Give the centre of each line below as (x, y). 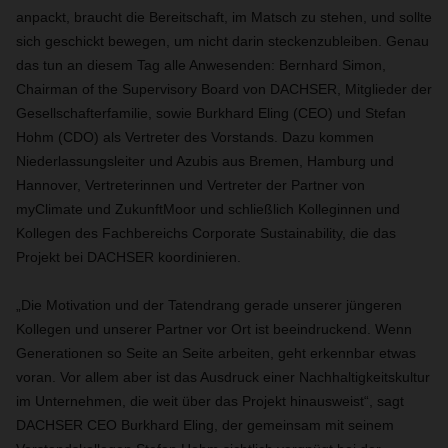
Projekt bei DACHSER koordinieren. (128, 257)
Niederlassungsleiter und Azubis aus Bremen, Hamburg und (205, 161)
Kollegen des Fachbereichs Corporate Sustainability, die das (206, 233)
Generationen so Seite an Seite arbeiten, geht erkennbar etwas (216, 353)
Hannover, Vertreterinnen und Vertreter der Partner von (190, 185)
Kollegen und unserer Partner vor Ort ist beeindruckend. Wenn (214, 329)
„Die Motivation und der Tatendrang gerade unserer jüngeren (209, 305)
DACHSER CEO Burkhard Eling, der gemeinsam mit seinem (205, 425)
